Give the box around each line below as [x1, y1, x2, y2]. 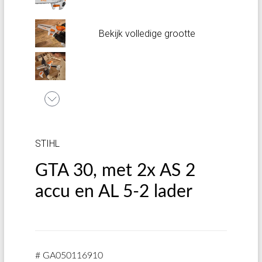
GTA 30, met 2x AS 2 [35, 162, 195, 180]
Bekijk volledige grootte [99, 28, 196, 39]
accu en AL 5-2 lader [35, 183, 192, 201]
